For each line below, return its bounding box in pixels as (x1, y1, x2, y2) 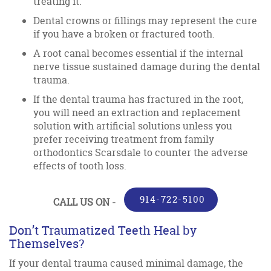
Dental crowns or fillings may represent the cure (33, 13, 257, 27)
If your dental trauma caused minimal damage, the (9, 256, 243, 270)
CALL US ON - (53, 195, 116, 209)
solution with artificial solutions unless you (33, 119, 232, 132)
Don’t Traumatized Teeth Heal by (9, 221, 197, 238)
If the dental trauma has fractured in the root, (33, 92, 243, 106)
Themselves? (9, 235, 84, 252)
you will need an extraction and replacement (33, 105, 241, 119)
